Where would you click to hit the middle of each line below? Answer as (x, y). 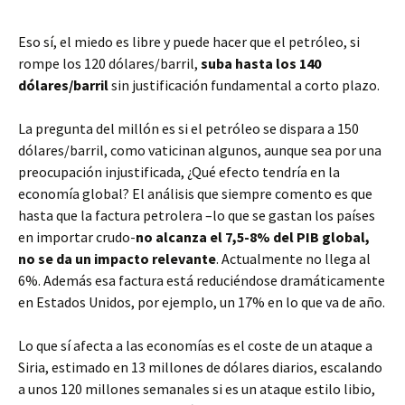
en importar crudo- (77, 237)
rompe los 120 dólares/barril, (109, 63)
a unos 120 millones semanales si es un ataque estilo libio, (197, 389)
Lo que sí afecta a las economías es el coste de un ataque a (195, 345)
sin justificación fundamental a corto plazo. (244, 85)
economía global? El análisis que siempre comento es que (195, 193)
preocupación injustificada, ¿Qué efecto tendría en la (179, 172)
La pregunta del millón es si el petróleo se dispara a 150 (188, 128)
